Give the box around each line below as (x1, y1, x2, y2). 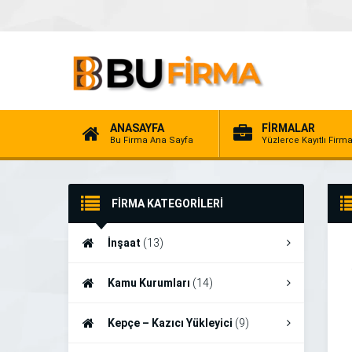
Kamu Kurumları (108, 277, 192, 289)
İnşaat (108, 236, 143, 249)
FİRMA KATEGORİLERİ (112, 197, 223, 210)
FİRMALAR (262, 122, 315, 134)
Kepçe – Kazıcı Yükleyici (108, 317, 235, 329)
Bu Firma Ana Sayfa (110, 135, 193, 145)
